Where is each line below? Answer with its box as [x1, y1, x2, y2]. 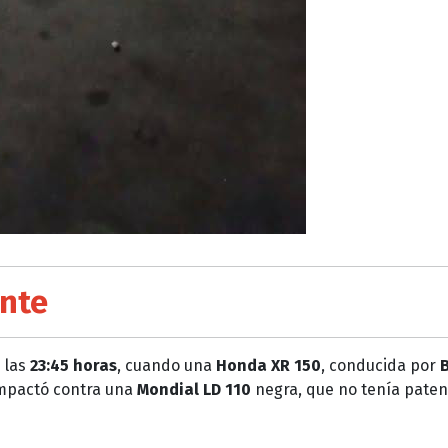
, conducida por [321, 355, 440, 375]
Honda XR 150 [216, 355, 321, 375]
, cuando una [117, 355, 216, 375]
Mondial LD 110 [137, 379, 251, 399]
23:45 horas [30, 355, 117, 375]
